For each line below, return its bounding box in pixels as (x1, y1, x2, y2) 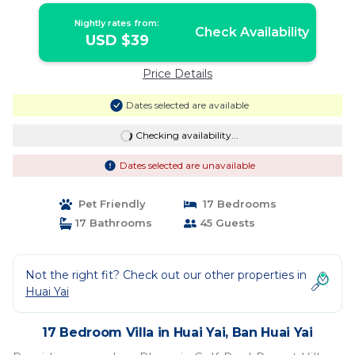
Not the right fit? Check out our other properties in (25, 268, 307, 282)
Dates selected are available (125, 99, 249, 111)
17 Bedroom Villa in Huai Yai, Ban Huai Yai (42, 325, 313, 340)
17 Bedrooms (197, 197, 277, 210)
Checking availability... (135, 129, 239, 141)
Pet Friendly (71, 197, 146, 210)
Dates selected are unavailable (119, 159, 255, 171)
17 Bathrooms (71, 216, 152, 229)
